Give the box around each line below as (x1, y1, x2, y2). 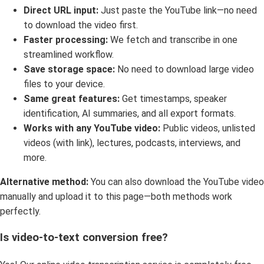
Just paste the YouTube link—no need (98, 4, 257, 16)
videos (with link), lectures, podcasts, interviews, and (24, 137, 240, 148)
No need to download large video (115, 63, 254, 75)
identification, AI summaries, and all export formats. (24, 107, 236, 119)
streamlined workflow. (24, 48, 114, 60)
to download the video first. (24, 19, 138, 31)
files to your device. (24, 78, 105, 90)
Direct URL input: (24, 4, 98, 16)
